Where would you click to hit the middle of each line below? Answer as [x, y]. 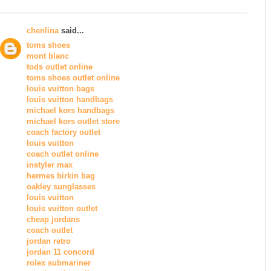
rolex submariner [59, 263]
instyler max [50, 165]
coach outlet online [63, 154]
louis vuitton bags [60, 89]
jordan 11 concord [60, 252]
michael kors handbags [70, 111]
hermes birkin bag [61, 176]
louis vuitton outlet [62, 209]
